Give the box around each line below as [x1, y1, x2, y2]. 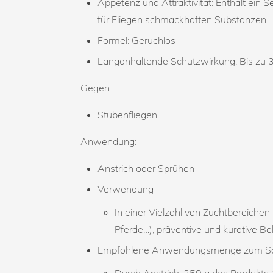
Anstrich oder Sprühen [97, 161, 194, 174]
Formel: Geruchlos [97, 34, 175, 46]
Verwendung [97, 182, 154, 195]
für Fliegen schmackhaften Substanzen [97, 13, 266, 26]
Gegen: [80, 81, 112, 94]
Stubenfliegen [97, 108, 157, 121]
